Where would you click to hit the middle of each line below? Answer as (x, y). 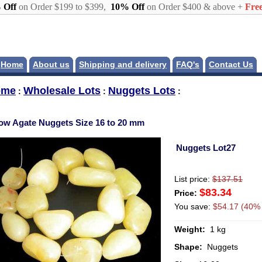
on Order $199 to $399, (62, 7)
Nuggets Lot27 (206, 147)
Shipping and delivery (123, 65)
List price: (193, 179)
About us (51, 65)
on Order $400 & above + (194, 7)
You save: (194, 206)
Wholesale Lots (62, 91)
